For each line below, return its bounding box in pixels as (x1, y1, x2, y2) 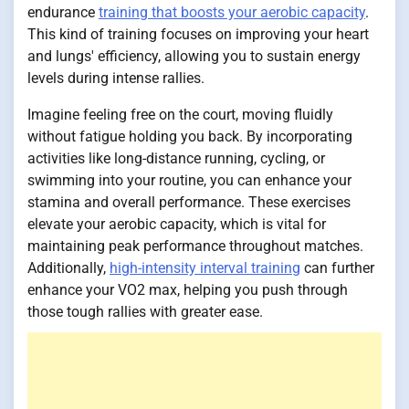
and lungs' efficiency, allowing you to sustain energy (27, 47, 361, 66)
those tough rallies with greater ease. (27, 303, 263, 321)
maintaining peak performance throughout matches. (27, 237, 363, 256)
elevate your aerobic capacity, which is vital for (27, 215, 326, 234)
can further (300, 259, 374, 278)
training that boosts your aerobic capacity (99, 4, 365, 22)
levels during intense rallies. (27, 69, 204, 88)
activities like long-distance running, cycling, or (27, 150, 325, 168)
